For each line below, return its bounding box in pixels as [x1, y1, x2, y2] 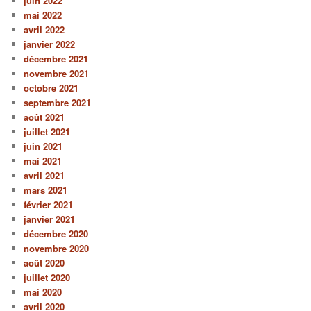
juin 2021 [24, 139, 63, 153]
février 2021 [24, 197, 74, 211]
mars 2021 [24, 183, 68, 196]
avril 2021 [24, 168, 65, 182]
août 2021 [24, 110, 65, 124]
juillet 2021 [24, 124, 71, 138]
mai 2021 [24, 153, 62, 167]
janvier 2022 [24, 37, 76, 51]
